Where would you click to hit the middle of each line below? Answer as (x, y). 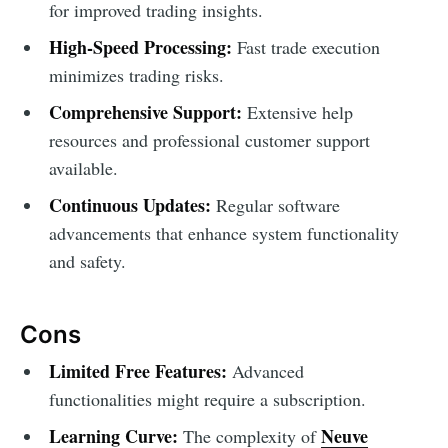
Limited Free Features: (137, 371)
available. (83, 168)
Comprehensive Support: (145, 112)
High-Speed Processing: (140, 47)
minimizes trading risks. (136, 75)
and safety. (87, 261)
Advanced (265, 371)
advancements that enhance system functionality (223, 233)
